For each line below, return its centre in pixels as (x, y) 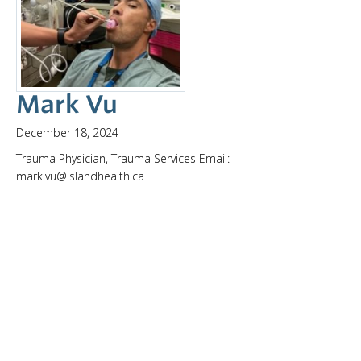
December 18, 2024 (67, 132)
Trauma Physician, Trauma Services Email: (123, 158)
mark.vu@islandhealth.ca (80, 176)
